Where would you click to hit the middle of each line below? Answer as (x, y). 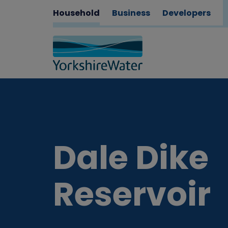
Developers (187, 13)
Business (131, 13)
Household (76, 13)
